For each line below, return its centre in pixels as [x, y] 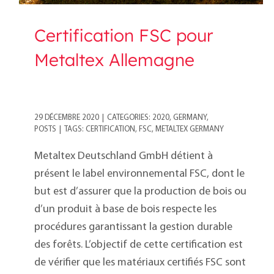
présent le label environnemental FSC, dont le [139, 174]
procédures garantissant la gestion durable [133, 228]
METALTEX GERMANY [190, 130]
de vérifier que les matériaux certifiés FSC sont [140, 263]
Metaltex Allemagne [114, 60]
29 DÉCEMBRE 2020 [67, 118]
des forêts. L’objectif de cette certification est [139, 245]
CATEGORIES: [130, 118]
